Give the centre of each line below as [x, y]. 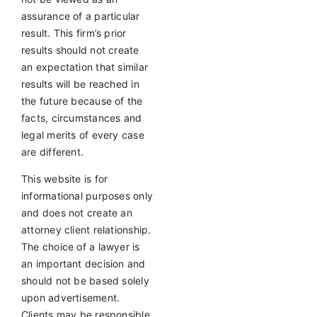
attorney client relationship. [86, 230]
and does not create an [76, 213]
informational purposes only [87, 196]
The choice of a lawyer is [80, 247]
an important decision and [83, 264]
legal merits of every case [82, 135]
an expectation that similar [85, 67]
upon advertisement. [70, 298]
